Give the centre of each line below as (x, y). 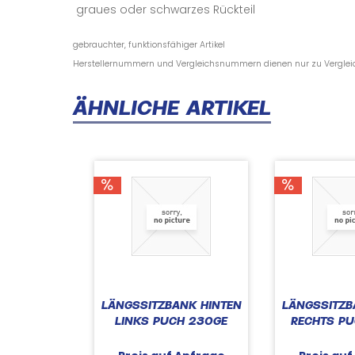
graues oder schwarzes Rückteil (166, 10)
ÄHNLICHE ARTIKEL (172, 110)
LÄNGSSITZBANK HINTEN (171, 306)
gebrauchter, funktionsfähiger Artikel (149, 45)
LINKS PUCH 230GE (171, 322)
